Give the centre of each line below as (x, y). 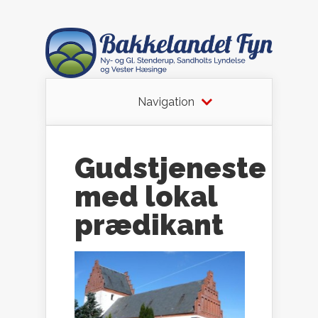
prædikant (149, 225)
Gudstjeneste (170, 168)
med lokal (146, 197)
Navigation (166, 102)
